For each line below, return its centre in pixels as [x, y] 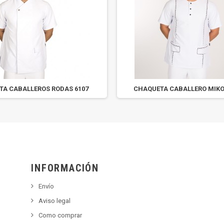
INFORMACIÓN [65, 168]
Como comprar [60, 215]
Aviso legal [55, 201]
